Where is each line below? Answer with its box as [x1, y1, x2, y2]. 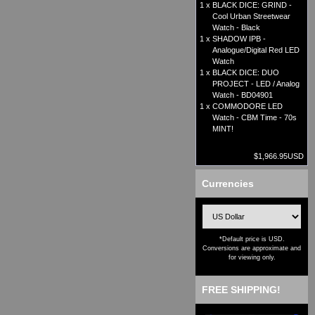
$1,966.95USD [254, 152, 304, 161]
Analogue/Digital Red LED [212, 46, 300, 55]
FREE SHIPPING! [202, 284, 281, 296]
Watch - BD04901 [212, 91, 273, 100]
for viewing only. [228, 254, 276, 262]
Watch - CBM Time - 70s [212, 113, 297, 122]
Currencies [202, 178, 254, 190]
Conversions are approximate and [202, 245, 301, 252]
